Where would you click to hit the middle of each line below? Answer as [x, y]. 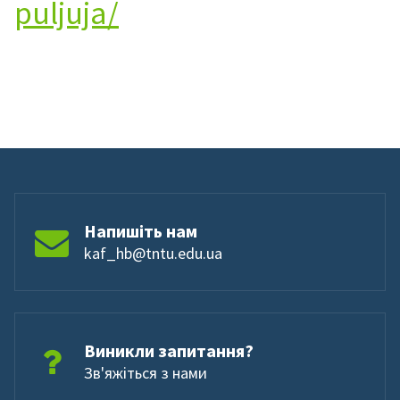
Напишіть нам [141, 231]
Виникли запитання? [169, 350]
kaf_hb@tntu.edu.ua [153, 253]
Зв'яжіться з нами [146, 373]
